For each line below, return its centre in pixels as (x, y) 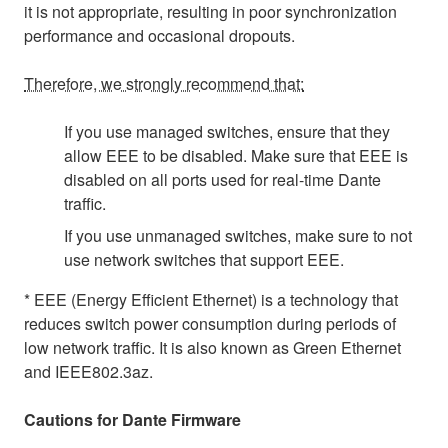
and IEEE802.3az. (88, 371)
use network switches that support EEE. (204, 259)
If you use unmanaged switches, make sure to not (238, 235)
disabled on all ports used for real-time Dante (222, 179)
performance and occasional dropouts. (159, 35)
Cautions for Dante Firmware (132, 419)
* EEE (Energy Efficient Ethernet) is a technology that (211, 299)
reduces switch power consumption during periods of (210, 323)
